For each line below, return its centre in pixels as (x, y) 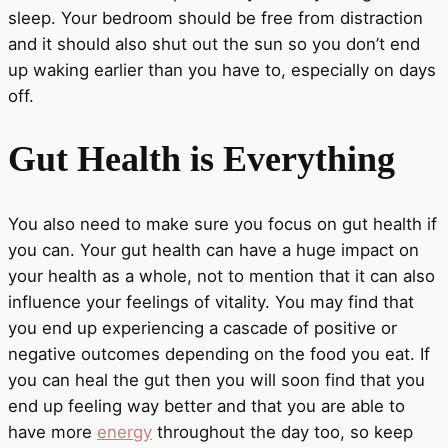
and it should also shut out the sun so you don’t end (214, 43)
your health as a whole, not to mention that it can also (221, 276)
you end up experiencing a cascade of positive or (202, 328)
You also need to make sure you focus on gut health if (222, 224)
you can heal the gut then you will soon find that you (216, 380)
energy (124, 432)
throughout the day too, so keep (282, 432)
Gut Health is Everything (201, 159)
